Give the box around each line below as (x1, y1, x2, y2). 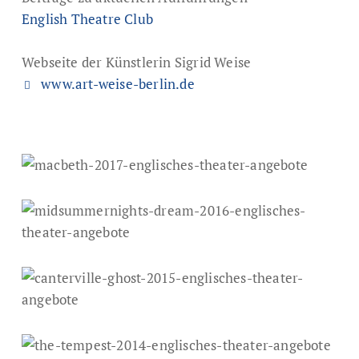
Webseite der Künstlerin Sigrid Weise (21, 53, 252, 72)
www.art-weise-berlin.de (37, 75, 195, 94)
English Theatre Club (21, 10, 153, 29)
